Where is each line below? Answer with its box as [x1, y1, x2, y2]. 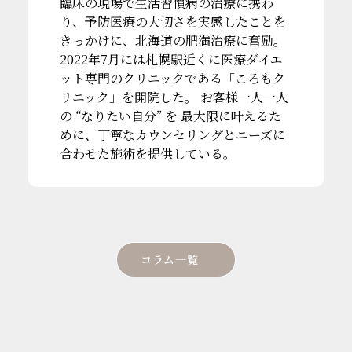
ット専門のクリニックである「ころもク [59, 69, 285, 88]
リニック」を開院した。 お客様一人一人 [59, 88, 288, 107]
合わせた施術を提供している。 [59, 145, 236, 163]
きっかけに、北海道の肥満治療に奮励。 [59, 31, 286, 50]
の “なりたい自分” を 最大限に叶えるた [59, 107, 281, 126]
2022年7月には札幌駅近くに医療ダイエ [59, 50, 283, 69]
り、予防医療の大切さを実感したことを [59, 13, 286, 31]
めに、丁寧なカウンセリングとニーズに [59, 126, 285, 145]
